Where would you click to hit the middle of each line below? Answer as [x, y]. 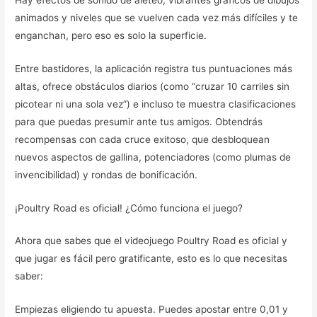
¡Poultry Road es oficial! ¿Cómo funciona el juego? [129, 208]
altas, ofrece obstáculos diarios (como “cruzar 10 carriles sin [152, 86]
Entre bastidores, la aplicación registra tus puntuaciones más [154, 68]
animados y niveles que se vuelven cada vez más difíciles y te [157, 17]
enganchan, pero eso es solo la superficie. [111, 35]
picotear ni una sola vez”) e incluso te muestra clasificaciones [156, 104]
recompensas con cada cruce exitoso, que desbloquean [143, 139]
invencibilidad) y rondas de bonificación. [106, 174]
